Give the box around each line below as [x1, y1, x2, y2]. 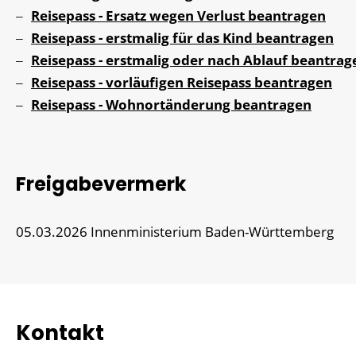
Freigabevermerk [16, 171, 186, 198]
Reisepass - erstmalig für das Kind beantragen [31, 29, 334, 48]
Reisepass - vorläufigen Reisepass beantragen [31, 73, 332, 92]
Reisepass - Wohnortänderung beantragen [31, 95, 311, 114]
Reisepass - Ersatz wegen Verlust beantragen [31, 6, 326, 25]
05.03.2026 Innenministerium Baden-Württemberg [16, 222, 334, 242]
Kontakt [16, 318, 104, 347]
